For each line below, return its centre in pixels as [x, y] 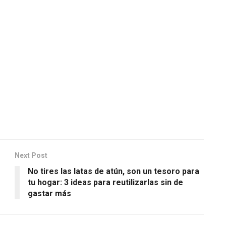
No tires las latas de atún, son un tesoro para [114, 171]
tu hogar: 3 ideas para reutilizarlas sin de [105, 182]
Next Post [31, 155]
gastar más [49, 193]
